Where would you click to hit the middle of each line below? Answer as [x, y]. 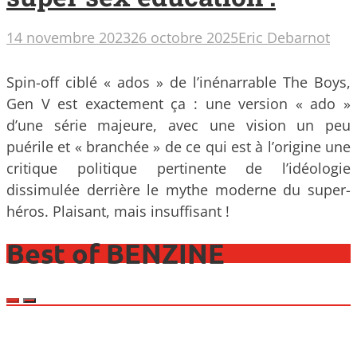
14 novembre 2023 [69, 37]
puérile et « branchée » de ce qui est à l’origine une [178, 146]
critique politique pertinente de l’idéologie [178, 168]
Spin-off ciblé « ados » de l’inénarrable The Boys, [178, 82]
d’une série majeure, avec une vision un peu [178, 125]
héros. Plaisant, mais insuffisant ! [118, 211]
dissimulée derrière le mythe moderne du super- [178, 189]
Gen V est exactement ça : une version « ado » [178, 103]
